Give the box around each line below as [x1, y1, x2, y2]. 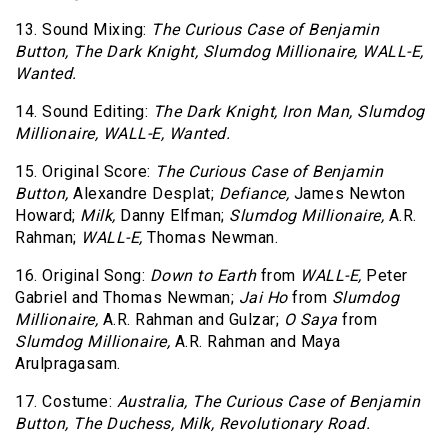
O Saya [283, 310, 338, 330]
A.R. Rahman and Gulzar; [98, 310, 284, 330]
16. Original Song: [15, 266, 150, 286]
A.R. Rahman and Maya [170, 332, 341, 352]
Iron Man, [282, 102, 353, 122]
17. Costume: [15, 392, 117, 412]
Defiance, [218, 184, 289, 204]
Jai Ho [238, 288, 288, 308]
